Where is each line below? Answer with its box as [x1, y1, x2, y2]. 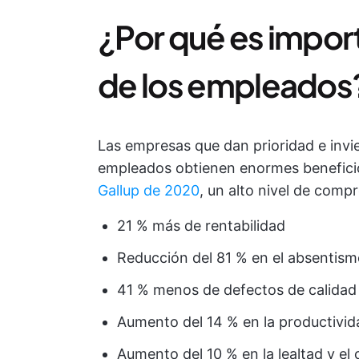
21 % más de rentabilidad [117, 217, 285, 234]
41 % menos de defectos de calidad [117, 281, 357, 298]
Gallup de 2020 [98, 182, 200, 199]
